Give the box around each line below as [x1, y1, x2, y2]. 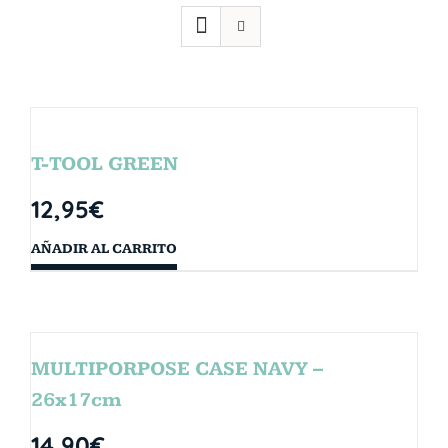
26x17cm [31, 387, 122, 412]
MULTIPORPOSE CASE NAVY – [31, 356, 323, 381]
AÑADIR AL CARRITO [31, 240, 177, 257]
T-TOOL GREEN [31, 151, 178, 176]
